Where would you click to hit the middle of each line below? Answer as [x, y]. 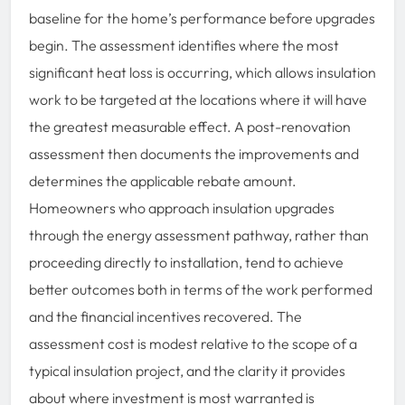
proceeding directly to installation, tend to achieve [186, 262]
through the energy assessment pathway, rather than [199, 235]
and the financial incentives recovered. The [165, 316]
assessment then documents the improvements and [194, 153]
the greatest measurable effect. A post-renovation [190, 126]
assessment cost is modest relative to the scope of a [193, 343]
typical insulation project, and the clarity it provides [187, 370]
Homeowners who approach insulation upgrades [182, 207]
